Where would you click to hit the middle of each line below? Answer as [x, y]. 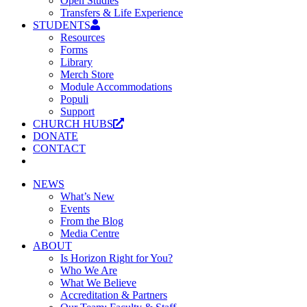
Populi [74, 99]
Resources [83, 37]
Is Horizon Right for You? [116, 258]
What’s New [87, 196]
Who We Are [89, 270]
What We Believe [98, 283]
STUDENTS [62, 25]
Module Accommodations [116, 87]
